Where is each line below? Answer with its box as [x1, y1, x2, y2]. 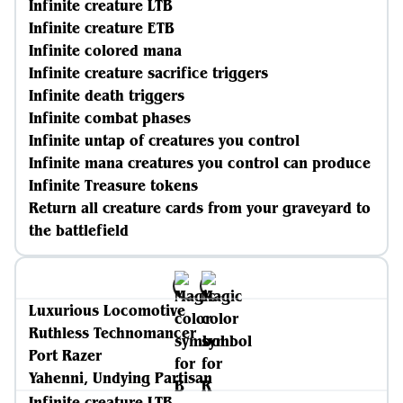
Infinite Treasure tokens [29, 175, 198, 195]
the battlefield [29, 220, 129, 240]
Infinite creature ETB [29, 18, 175, 38]
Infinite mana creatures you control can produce [29, 153, 371, 173]
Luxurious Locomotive [29, 300, 185, 320]
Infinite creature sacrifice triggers [29, 63, 268, 83]
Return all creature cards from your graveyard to [29, 198, 371, 218]
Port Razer [29, 345, 102, 365]
